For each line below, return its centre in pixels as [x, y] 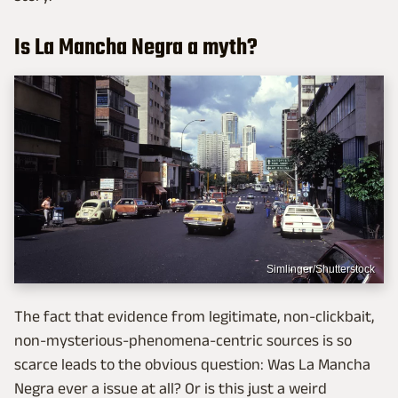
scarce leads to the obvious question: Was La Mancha [192, 364]
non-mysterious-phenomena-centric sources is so [183, 340]
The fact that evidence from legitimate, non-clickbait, [194, 316]
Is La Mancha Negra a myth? [136, 48]
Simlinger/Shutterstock [321, 269]
